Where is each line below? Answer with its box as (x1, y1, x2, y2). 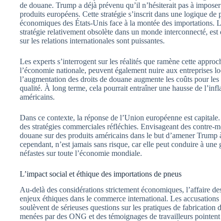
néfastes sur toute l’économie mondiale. (20, 148, 142, 157)
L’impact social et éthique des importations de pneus (20, 169, 182, 178)
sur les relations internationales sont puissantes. (20, 36, 165, 45)
